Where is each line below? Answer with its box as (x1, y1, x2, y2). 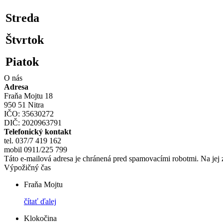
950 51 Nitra (4, 100, 44, 109)
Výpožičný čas (4, 163, 51, 172)
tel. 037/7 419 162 (4, 136, 61, 145)
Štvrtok (5, 33, 44, 46)
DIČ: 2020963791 (4, 118, 62, 127)
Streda (5, 11, 39, 24)
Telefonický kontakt (4, 127, 71, 136)
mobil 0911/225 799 (4, 145, 67, 154)
